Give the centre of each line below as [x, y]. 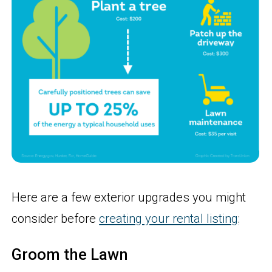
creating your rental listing [169, 218]
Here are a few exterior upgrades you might [129, 197]
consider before [56, 218]
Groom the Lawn [70, 254]
